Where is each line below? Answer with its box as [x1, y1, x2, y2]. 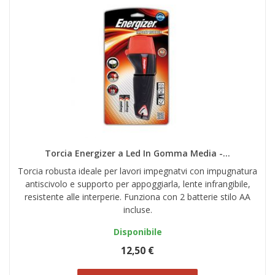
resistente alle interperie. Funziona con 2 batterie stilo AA [25, 191, 250, 203]
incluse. [123, 204, 152, 216]
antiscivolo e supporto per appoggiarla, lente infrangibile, [25, 178, 250, 190]
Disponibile [113, 226, 162, 238]
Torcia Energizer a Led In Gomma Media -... [45, 147, 230, 160]
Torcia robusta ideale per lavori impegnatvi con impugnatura [18, 165, 257, 177]
